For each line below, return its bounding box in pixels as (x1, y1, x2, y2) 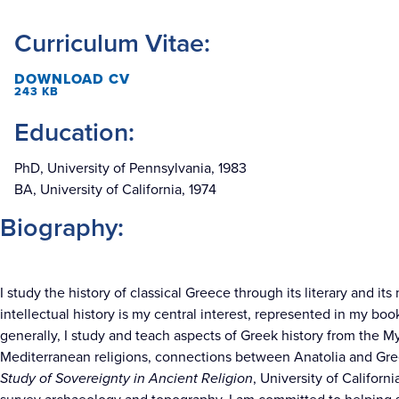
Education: (14, 113, 134, 151)
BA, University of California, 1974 (14, 179, 216, 199)
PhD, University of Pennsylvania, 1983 (14, 158, 247, 178)
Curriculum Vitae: (14, 24, 210, 61)
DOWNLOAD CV (14, 69, 130, 89)
